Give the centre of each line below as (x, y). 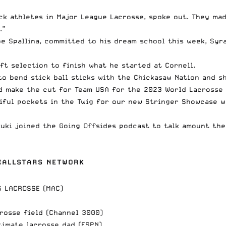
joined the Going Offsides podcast (82, 125)
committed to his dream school (105, 41)
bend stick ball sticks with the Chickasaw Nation (104, 77)
